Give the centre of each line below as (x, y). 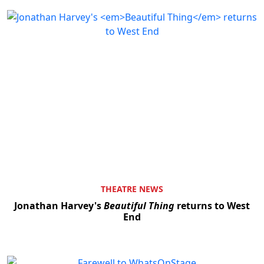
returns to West (212, 205)
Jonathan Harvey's (59, 205)
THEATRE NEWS (132, 189)
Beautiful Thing (139, 205)
